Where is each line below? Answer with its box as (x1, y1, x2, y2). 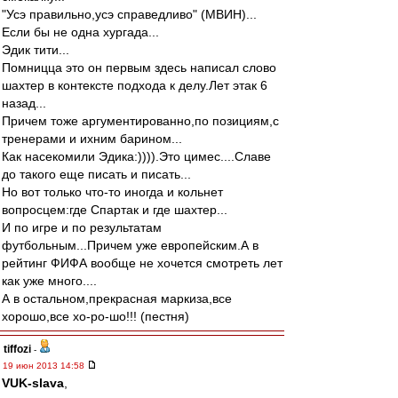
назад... (2, 96, 46, 110)
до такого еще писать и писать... (2, 167, 191, 181)
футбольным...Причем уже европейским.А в (2, 238, 259, 252)
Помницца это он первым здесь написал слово (2, 60, 276, 75)
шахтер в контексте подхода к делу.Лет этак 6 (2, 78, 267, 92)
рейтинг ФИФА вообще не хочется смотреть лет (2, 256, 283, 270)
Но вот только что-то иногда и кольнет (2, 185, 223, 199)
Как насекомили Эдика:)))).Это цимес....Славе (2, 149, 271, 163)
